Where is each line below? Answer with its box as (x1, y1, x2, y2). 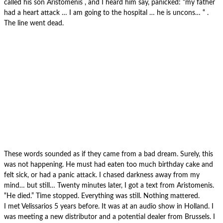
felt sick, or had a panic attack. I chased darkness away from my (4, 172, 200, 179)
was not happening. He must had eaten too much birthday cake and (4, 161, 213, 169)
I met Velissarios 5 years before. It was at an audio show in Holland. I (4, 203, 214, 211)
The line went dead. (4, 20, 64, 27)
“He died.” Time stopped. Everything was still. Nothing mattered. (4, 193, 200, 200)
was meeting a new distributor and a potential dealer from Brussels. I (4, 214, 215, 221)
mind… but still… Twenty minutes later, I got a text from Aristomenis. (4, 182, 214, 190)
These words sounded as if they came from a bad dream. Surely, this (4, 151, 213, 158)
